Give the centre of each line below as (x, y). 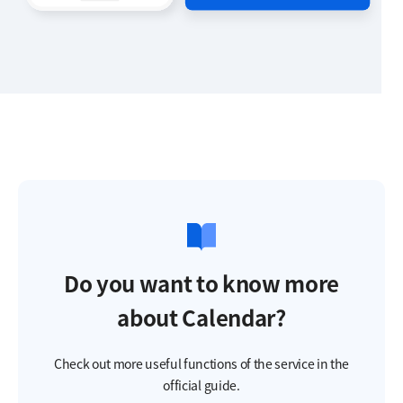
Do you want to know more (201, 284)
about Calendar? (201, 318)
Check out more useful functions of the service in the (201, 364)
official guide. (201, 385)
